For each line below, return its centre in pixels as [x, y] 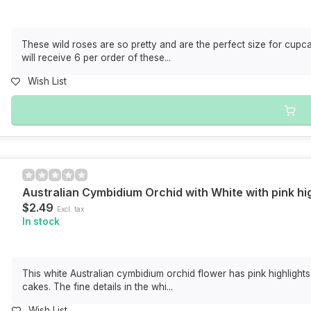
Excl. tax [71, 209]
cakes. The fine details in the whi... [98, 287]
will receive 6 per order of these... [96, 58]
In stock [41, 221]
